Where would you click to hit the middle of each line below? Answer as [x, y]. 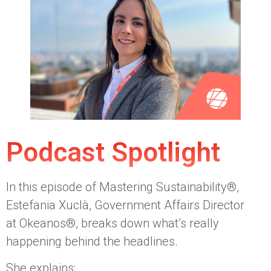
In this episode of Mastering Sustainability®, [122, 187]
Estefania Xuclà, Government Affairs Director [125, 205]
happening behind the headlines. [93, 241]
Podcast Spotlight [113, 152]
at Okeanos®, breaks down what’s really [113, 223]
